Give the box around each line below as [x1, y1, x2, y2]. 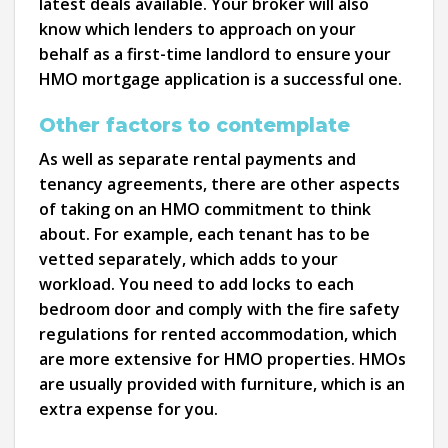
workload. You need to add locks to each [39, 272, 354, 295]
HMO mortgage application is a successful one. [39, 68, 402, 91]
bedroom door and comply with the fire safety [39, 297, 400, 320]
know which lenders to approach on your [39, 18, 356, 41]
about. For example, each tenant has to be [39, 222, 370, 245]
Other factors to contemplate [39, 113, 350, 138]
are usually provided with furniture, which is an [39, 372, 405, 395]
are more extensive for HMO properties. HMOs [39, 347, 406, 370]
